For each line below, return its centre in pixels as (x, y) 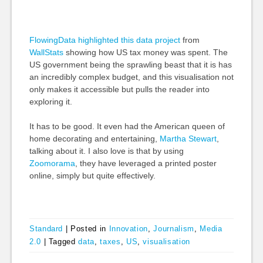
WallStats (46, 52)
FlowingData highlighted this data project (104, 40)
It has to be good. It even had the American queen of (127, 126)
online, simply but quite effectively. (92, 176)
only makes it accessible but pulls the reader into (119, 89)
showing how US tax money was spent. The (145, 52)
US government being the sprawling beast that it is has (130, 65)
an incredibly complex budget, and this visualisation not (131, 77)
